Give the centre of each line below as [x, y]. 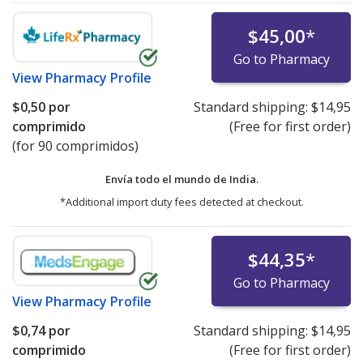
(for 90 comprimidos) [75, 145]
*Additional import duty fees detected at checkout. [181, 201]
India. [243, 179]
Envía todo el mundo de [167, 179]
